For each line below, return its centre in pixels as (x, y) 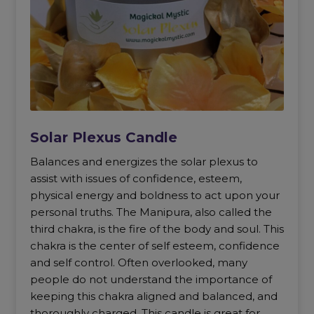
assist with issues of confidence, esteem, (136, 178)
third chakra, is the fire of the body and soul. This (157, 228)
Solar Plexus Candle (103, 137)
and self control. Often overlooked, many (138, 262)
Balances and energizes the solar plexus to (144, 161)
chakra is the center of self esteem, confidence (155, 245)
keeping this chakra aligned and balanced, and (153, 296)
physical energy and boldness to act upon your (155, 195)
